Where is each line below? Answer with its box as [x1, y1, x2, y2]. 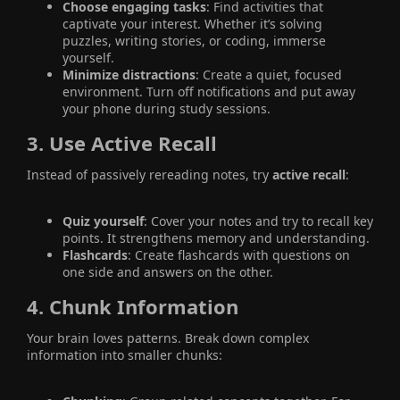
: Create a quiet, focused [196, 65, 342, 83]
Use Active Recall [49, 129, 217, 156]
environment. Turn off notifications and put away [62, 82, 355, 100]
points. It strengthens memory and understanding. [62, 229, 370, 246]
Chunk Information [49, 292, 238, 320]
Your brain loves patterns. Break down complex [27, 329, 309, 346]
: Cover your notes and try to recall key [144, 212, 373, 229]
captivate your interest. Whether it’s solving [62, 14, 322, 32]
